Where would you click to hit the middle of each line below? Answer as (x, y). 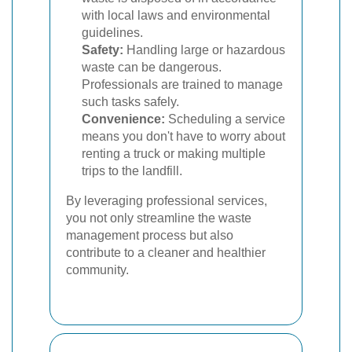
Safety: (103, 50)
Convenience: (123, 119)
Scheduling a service (225, 119)
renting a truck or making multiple (174, 154)
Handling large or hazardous (204, 50)
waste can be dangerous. (152, 67)
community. (97, 270)
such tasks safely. (130, 102)
